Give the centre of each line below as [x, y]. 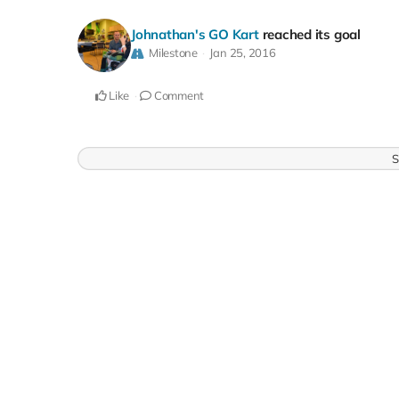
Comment [178, 96]
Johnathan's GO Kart [195, 34]
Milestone [173, 52]
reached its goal [311, 34]
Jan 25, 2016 [243, 52]
